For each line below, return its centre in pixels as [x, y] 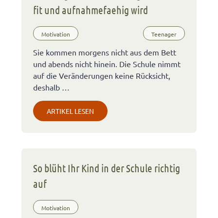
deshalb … [51, 87]
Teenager [164, 34]
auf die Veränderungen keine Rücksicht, [102, 75]
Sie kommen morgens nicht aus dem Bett [105, 52]
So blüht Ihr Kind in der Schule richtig [107, 168]
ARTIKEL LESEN [70, 111]
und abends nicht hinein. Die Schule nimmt [107, 64]
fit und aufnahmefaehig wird [91, 9]
